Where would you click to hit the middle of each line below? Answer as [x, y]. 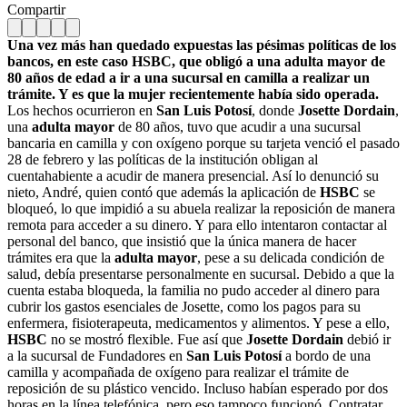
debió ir [367, 339]
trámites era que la [61, 257]
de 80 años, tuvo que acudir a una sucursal [238, 126]
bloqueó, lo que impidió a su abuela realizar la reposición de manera [201, 208]
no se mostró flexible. [110, 339]
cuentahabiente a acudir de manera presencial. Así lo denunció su [193, 175]
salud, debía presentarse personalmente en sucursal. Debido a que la [201, 273]
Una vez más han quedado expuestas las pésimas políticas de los [202, 45]
